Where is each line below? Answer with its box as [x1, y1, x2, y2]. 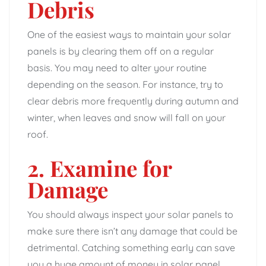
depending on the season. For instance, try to [27, 78, 223, 90]
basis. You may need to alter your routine [27, 61, 207, 74]
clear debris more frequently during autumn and [27, 94, 239, 107]
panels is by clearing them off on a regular [27, 45, 214, 57]
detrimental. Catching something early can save [27, 241, 235, 254]
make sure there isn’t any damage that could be [27, 224, 237, 237]
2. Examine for [27, 153, 172, 182]
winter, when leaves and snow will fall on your [27, 111, 226, 123]
